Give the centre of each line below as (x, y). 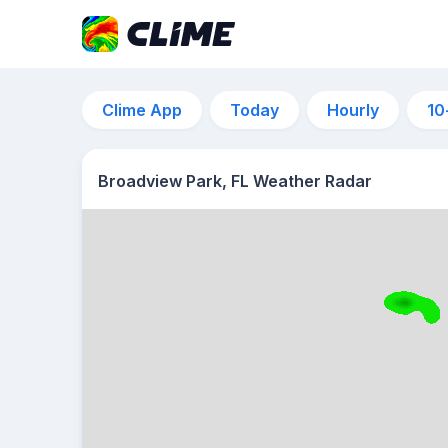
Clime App (142, 110)
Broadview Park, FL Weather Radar (235, 181)
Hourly (353, 110)
